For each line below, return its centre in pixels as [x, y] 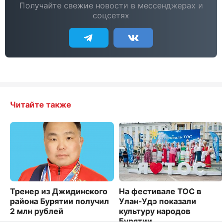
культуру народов [155, 211]
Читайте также [41, 105]
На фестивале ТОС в [160, 191]
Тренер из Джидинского [59, 191]
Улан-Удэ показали [158, 201]
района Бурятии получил [59, 201]
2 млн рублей [37, 211]
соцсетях [111, 15]
